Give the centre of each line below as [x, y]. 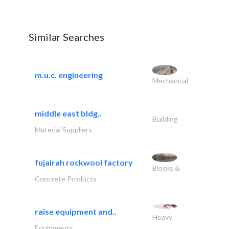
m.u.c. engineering [69, 75]
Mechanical [170, 81]
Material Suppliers [63, 130]
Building [165, 119]
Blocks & [166, 168]
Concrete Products [66, 179]
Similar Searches [66, 37]
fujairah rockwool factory [84, 163]
